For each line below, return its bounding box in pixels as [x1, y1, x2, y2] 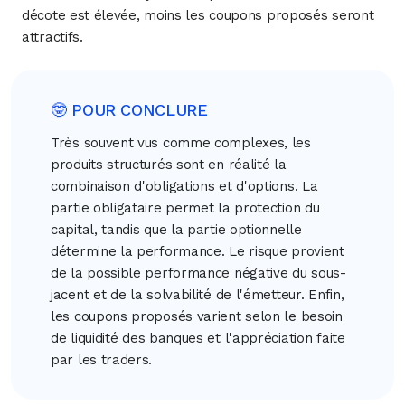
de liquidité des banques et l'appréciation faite [51, 329, 345, 346]
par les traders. [51, 351, 153, 368]
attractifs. [22, 28, 83, 45]
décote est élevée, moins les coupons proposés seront [22, 6, 374, 24]
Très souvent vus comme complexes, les [51, 134, 311, 151]
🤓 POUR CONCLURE [51, 99, 208, 119]
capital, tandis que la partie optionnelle [51, 221, 302, 238]
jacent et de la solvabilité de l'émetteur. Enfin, [51, 286, 344, 303]
